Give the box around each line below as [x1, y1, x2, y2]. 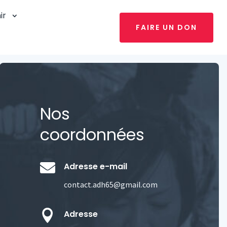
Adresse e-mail [63, 161, 127, 173]
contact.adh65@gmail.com [63, 179, 158, 190]
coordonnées [40, 123, 144, 146]
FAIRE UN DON [136, 22, 198, 32]
